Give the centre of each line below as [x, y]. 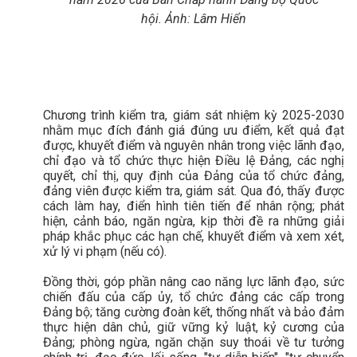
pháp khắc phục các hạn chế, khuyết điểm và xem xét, [194, 236]
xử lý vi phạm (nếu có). [105, 251]
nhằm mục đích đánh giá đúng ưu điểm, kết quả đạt [194, 130]
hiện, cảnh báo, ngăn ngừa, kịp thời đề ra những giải [194, 221]
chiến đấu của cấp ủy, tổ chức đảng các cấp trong [194, 296]
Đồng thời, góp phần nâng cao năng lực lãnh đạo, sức [194, 281]
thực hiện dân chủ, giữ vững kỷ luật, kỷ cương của [194, 327]
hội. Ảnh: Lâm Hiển [194, 18]
